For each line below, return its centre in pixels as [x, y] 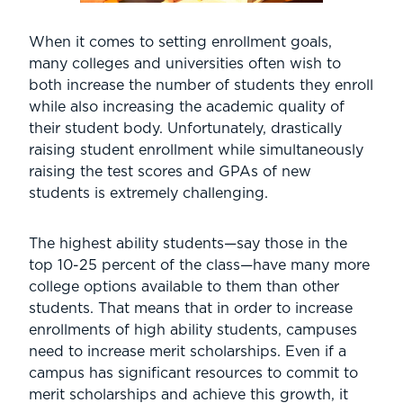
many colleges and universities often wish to [185, 63]
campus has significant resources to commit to [193, 373]
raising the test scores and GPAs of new [170, 171]
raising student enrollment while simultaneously [196, 150]
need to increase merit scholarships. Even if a [188, 351]
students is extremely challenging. [148, 193]
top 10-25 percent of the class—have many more [199, 265]
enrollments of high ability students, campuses [193, 330]
